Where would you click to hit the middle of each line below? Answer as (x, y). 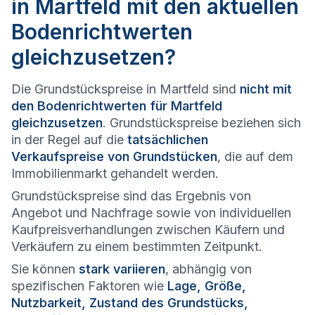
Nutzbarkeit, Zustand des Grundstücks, (130, 303)
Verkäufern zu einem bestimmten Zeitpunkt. (137, 247)
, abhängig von (208, 269)
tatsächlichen (168, 140)
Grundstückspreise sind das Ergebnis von (131, 196)
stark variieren (122, 269)
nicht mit (266, 89)
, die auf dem (255, 157)
